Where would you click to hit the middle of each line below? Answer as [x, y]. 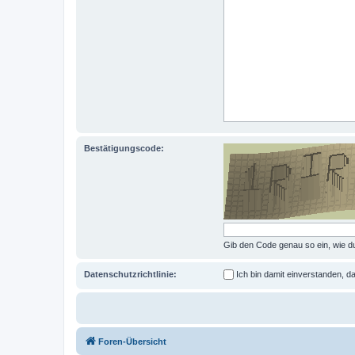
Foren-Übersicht [132, 342]
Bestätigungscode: [124, 148]
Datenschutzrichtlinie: [130, 274]
